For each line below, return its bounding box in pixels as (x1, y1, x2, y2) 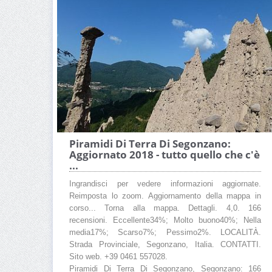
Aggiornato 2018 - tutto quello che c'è (69, 147, 260, 161)
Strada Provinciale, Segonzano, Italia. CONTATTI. (69, 240, 261, 249)
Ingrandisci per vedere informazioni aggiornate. (69, 179, 261, 188)
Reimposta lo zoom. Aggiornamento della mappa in (69, 191, 261, 200)
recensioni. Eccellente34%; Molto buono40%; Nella (69, 216, 261, 225)
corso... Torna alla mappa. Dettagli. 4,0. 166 (69, 203, 261, 212)
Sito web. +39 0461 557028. (69, 252, 168, 261)
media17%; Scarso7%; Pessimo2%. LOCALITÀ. (69, 228, 261, 237)
